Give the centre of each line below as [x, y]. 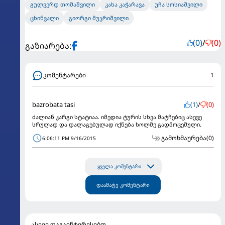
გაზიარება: [48, 46]
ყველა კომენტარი [119, 166]
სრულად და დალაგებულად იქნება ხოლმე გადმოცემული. [117, 124]
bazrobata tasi [53, 104]
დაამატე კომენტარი [123, 185]
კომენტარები [65, 75]
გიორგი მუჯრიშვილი [99, 18]
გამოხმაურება [184, 138]
